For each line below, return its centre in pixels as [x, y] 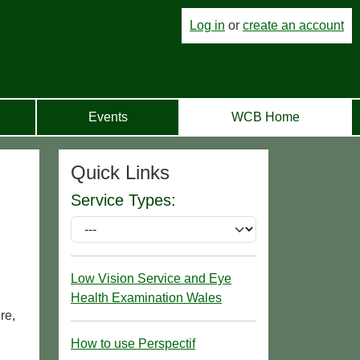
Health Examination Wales [146, 297]
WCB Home [265, 117]
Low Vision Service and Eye [151, 278]
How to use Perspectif [133, 343]
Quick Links [120, 172]
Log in [207, 25]
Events [108, 117]
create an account [293, 25]
